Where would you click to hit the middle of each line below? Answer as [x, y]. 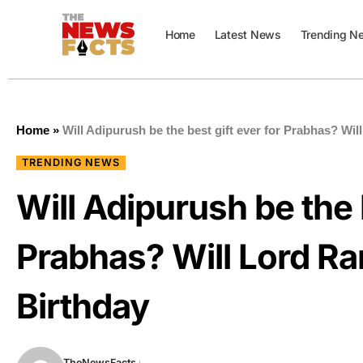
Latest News [248, 34]
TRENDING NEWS [71, 162]
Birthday [83, 306]
